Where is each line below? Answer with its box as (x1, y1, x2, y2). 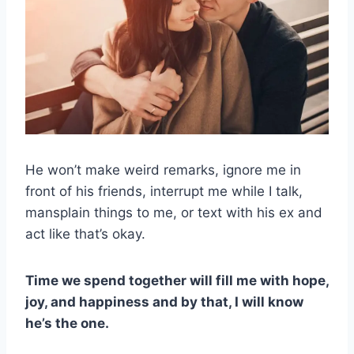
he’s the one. (25, 314, 109, 331)
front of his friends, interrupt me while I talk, (25, 183, 303, 199)
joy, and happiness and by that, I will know (25, 293, 303, 310)
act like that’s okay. (25, 225, 145, 242)
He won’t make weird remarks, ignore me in (25, 161, 301, 178)
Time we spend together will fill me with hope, (25, 272, 329, 288)
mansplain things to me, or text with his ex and (25, 204, 322, 220)
